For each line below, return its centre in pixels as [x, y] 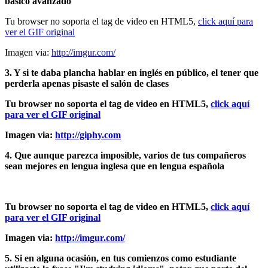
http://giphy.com [88, 135]
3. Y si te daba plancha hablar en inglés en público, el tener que [132, 72]
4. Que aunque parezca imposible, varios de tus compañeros [125, 155]
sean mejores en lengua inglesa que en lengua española [115, 166]
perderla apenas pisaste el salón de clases [87, 83]
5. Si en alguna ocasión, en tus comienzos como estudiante [121, 258]
